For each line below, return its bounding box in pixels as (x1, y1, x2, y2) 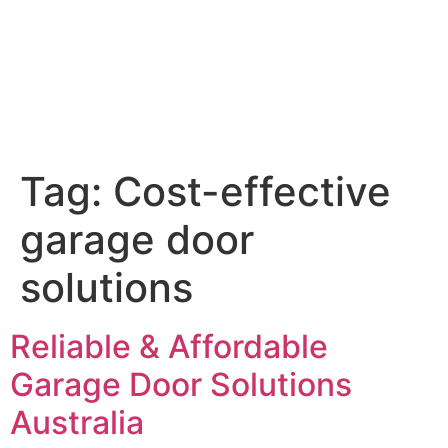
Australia (10, 403, 144, 443)
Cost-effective (113, 167, 391, 217)
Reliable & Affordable (10, 327, 328, 367)
